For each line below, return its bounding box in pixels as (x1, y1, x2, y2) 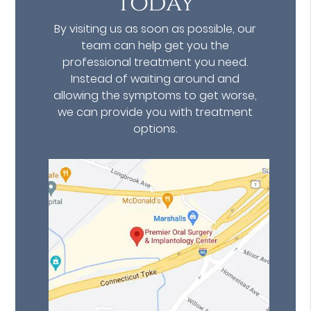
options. (133, 121, 178, 137)
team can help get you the (81, 37, 230, 54)
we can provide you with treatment (58, 104, 253, 121)
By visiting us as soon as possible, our (54, 21, 257, 37)
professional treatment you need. (62, 54, 249, 71)
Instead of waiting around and (71, 71, 240, 87)
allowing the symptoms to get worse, (53, 87, 258, 104)
